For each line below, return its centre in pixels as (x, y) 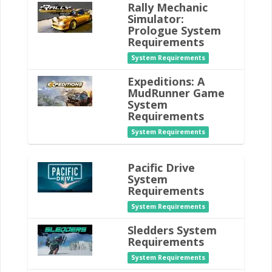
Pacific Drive (161, 168)
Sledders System (172, 230)
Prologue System (174, 30)
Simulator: (155, 19)
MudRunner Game (176, 93)
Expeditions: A (166, 81)
